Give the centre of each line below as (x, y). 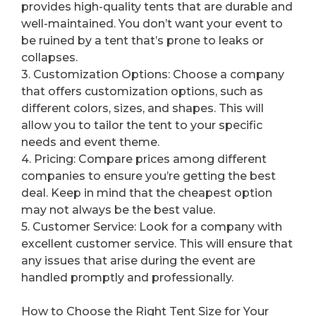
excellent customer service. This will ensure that (157, 244)
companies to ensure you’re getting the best (148, 176)
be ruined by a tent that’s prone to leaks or (142, 41)
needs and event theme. (90, 142)
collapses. (49, 58)
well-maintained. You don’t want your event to (152, 24)
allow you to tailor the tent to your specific (142, 126)
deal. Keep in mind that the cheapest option (147, 193)
